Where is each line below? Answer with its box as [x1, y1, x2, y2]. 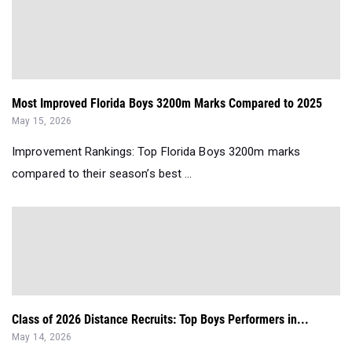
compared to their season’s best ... [12, 167, 192, 181]
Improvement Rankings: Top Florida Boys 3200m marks [12, 145, 301, 159]
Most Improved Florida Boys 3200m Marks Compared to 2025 [12, 96, 322, 112]
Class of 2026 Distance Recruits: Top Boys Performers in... [12, 312, 309, 328]
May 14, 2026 [12, 332, 72, 343]
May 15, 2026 [12, 115, 72, 127]
